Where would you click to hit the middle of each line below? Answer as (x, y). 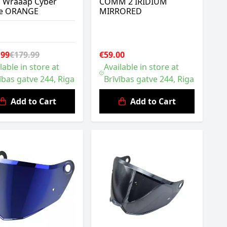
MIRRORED (121, 11)
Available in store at (141, 67)
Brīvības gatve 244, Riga (149, 79)
